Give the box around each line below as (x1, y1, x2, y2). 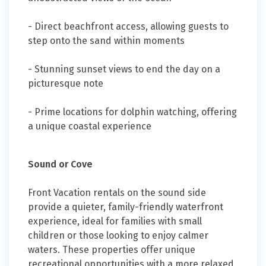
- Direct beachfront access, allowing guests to (28, 21, 229, 33)
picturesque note (28, 78, 103, 90)
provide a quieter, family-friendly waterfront (28, 201, 223, 213)
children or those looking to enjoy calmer (28, 230, 208, 242)
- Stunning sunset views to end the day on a (28, 64, 220, 75)
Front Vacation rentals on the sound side (28, 187, 206, 199)
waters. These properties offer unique (28, 244, 195, 256)
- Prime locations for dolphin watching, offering (28, 106, 237, 118)
